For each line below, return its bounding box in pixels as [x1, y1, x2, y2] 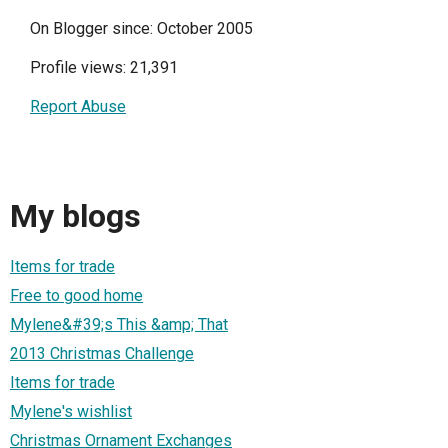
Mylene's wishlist [10, 401, 132, 421]
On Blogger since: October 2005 [30, 19, 253, 38]
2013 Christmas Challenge [10, 343, 194, 363]
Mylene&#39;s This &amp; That [10, 314, 228, 334]
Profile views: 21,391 [30, 58, 178, 77]
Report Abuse [30, 97, 126, 116]
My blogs [10, 197, 141, 236]
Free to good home [10, 285, 143, 305]
